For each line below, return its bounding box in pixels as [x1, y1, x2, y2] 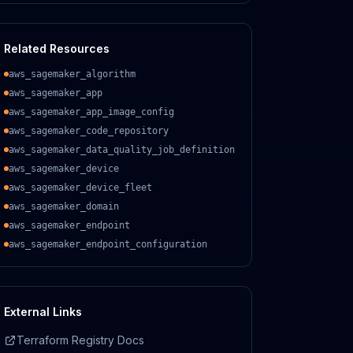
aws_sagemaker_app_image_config [9, 106, 174, 117]
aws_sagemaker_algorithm [9, 69, 136, 80]
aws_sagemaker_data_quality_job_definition [9, 144, 235, 155]
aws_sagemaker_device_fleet [9, 182, 152, 193]
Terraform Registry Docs [17, 333, 144, 347]
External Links [4, 305, 82, 318]
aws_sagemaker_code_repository [9, 125, 169, 136]
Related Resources [4, 42, 110, 55]
